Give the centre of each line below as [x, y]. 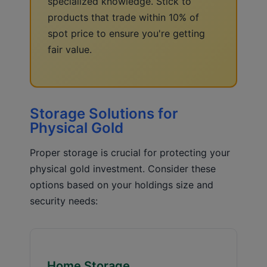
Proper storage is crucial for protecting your [130, 152]
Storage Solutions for [104, 113]
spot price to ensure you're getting [126, 33]
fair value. [70, 49]
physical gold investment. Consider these [123, 168]
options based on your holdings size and [122, 184]
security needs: [64, 201]
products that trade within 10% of [123, 17]
